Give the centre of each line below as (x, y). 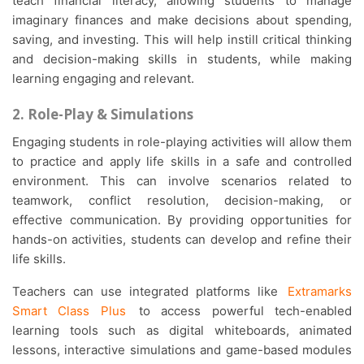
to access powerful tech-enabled (240, 311)
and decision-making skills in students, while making (182, 59)
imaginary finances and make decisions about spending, (182, 20)
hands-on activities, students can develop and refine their (182, 240)
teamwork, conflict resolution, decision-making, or (182, 201)
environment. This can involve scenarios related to (182, 181)
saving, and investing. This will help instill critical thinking (182, 40)
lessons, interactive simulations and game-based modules (182, 350)
